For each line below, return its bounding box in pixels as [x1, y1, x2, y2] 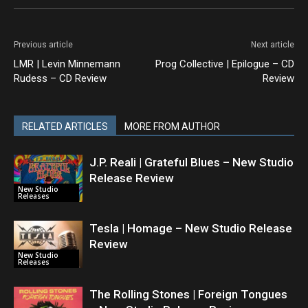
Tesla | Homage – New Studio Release [89, 221, 292, 235]
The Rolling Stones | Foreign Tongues [89, 287, 287, 301]
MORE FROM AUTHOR [124, 121, 220, 132]
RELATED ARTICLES [22, 121, 108, 132]
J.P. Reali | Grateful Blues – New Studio [89, 155, 294, 169]
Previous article [14, 40, 73, 49]
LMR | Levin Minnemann [14, 58, 120, 70]
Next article [251, 40, 294, 49]
